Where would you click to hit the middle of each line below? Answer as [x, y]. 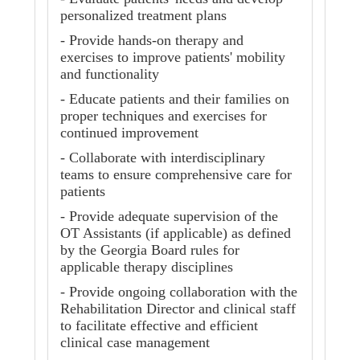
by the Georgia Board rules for [150, 250]
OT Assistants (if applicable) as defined [176, 233]
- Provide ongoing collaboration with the [179, 292]
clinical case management [137, 343]
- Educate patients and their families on [175, 99]
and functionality [110, 74]
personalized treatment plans [143, 16]
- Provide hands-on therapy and [152, 41]
